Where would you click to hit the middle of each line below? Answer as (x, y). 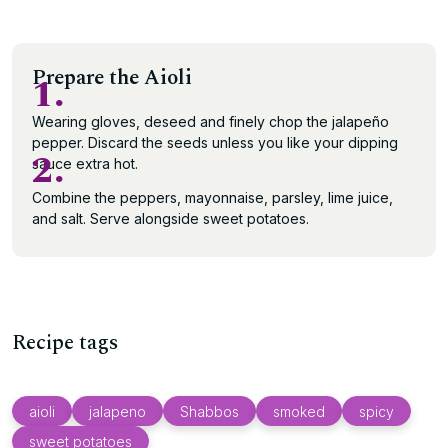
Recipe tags (65, 343)
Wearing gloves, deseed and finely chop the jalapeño (210, 121)
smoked (299, 411)
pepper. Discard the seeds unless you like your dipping (215, 142)
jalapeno (117, 411)
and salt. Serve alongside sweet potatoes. (170, 218)
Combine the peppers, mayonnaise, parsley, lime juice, (212, 197)
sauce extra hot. (85, 163)
